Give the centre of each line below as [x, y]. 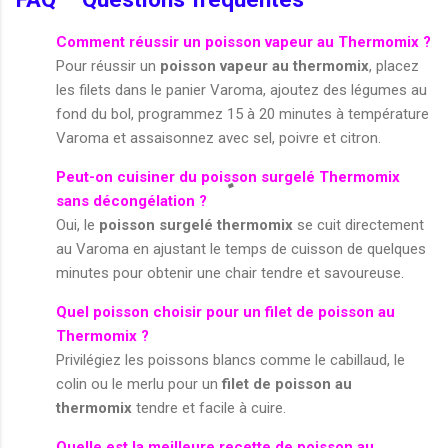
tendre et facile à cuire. [209, 407]
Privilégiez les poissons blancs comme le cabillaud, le [230, 359]
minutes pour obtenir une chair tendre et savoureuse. [230, 272]
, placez [394, 65]
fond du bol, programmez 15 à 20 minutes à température [242, 113]
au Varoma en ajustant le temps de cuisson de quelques [241, 248]
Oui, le [77, 224]
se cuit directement [358, 224]
